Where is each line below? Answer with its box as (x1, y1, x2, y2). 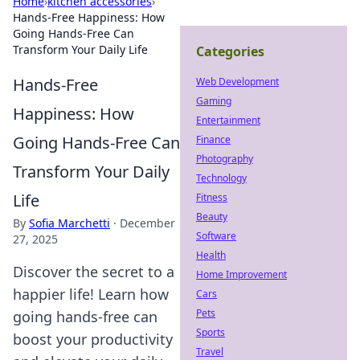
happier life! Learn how (13, 284, 169, 304)
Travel (196, 345, 223, 358)
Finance (196, 133, 231, 146)
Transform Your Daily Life (13, 42, 148, 57)
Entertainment (196, 113, 260, 127)
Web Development (196, 75, 279, 88)
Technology (196, 171, 247, 185)
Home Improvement (196, 268, 287, 281)
